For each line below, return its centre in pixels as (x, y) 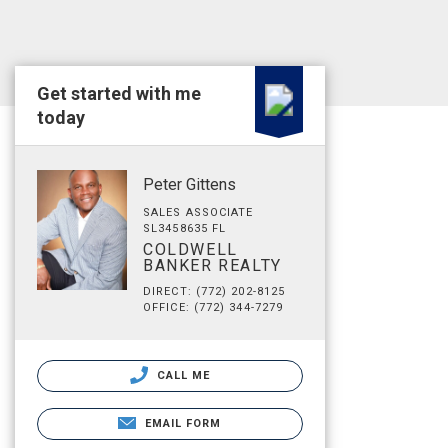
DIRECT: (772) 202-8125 (214, 291)
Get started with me (119, 93)
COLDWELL (190, 249)
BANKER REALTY (212, 265)
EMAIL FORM (183, 423)
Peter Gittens (189, 184)
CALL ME (181, 375)
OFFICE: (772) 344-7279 (213, 307)
